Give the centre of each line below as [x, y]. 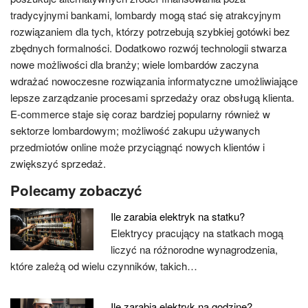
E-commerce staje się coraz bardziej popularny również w [140, 114]
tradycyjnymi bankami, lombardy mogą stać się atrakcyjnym [146, 15]
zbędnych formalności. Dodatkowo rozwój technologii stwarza [148, 48]
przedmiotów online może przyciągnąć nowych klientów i [137, 147]
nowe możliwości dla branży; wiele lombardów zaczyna [134, 64]
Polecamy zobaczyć [76, 190]
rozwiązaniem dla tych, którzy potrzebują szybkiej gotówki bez [150, 31]
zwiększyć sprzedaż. [58, 163]
